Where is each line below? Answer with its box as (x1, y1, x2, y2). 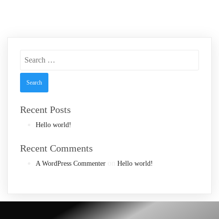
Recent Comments (20, 142, 93, 153)
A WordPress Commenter (36, 159, 106, 167)
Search (20, 49, 41, 58)
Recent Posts (20, 104, 71, 115)
